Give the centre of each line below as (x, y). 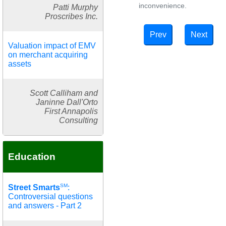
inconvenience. (163, 5)
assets (20, 64)
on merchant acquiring (48, 54)
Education (32, 156)
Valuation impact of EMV (52, 45)
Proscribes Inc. (71, 16)
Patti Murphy (75, 7)
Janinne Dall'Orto (67, 102)
